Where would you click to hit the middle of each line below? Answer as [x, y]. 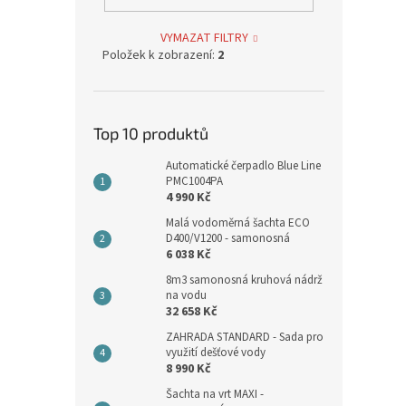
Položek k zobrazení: [160, 55]
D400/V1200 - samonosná [228, 238]
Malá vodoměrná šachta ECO [238, 222]
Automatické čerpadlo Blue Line [243, 165]
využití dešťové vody [216, 352]
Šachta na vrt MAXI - [215, 394]
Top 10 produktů [151, 133]
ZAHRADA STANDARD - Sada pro [245, 337]
